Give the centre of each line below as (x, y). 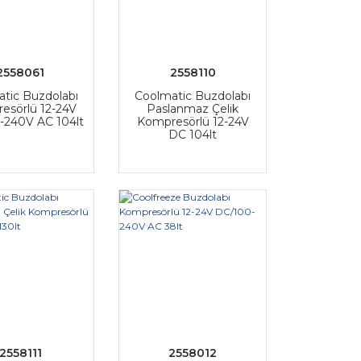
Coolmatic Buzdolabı (193, 95)
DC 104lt (193, 134)
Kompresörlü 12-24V (193, 121)
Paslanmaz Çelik (193, 108)
